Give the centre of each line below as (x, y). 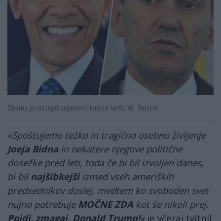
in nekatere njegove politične (120, 148)
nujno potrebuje (43, 204)
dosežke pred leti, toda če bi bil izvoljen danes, (106, 162)
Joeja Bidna (33, 148)
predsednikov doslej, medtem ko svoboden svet (108, 190)
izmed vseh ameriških (128, 176)
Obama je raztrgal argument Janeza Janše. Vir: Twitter (83, 107)
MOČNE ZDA (106, 204)
